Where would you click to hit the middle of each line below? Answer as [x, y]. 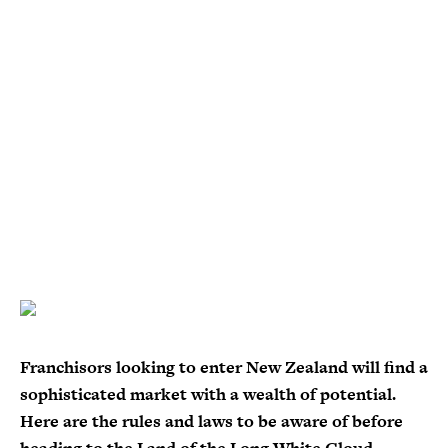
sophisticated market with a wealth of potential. [208, 394]
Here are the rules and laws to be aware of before [211, 421]
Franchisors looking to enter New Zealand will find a [224, 367]
